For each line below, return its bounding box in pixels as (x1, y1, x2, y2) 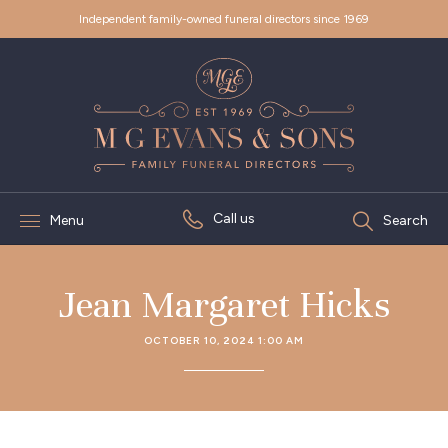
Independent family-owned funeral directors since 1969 (79, 12, 369, 26)
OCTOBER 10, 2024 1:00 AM (144, 334, 304, 347)
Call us (212, 210, 255, 227)
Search (383, 212, 428, 229)
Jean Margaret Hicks (58, 282, 390, 328)
